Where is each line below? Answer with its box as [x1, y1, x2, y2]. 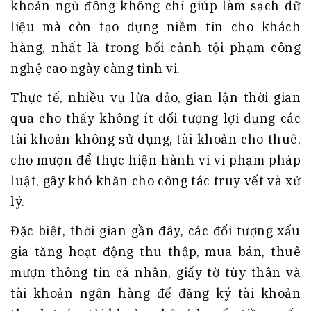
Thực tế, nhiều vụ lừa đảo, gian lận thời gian [10, 90, 301, 106]
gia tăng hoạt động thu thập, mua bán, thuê [10, 244, 301, 260]
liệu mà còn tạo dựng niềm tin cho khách [10, 19, 301, 35]
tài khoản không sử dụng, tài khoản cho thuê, [10, 131, 301, 148]
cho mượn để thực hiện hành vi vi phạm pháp [10, 152, 301, 169]
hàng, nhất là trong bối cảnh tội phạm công [10, 40, 301, 56]
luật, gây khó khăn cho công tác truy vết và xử [10, 173, 301, 190]
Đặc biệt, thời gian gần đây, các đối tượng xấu [10, 223, 301, 239]
